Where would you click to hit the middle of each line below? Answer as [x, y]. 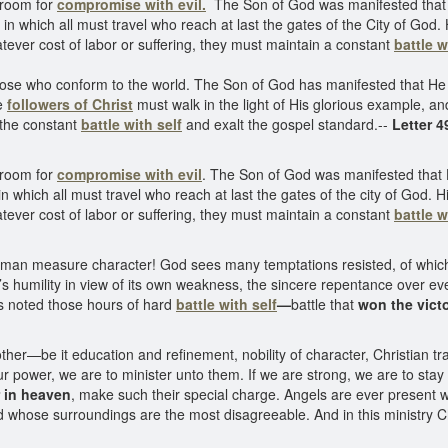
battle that [324, 304]
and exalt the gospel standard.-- [287, 124]
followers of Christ [70, 104]
